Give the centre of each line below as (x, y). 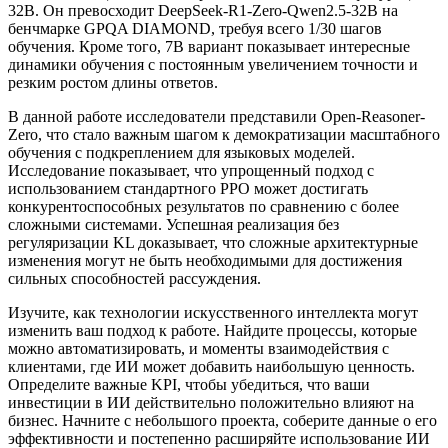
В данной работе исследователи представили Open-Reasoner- (216, 117)
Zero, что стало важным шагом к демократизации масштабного (224, 135)
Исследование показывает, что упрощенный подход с (191, 171)
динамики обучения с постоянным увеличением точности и (213, 65)
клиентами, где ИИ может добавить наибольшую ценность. (211, 367)
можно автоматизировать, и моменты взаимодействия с (198, 349)
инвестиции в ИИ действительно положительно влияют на (211, 403)
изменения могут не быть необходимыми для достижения (205, 261)
